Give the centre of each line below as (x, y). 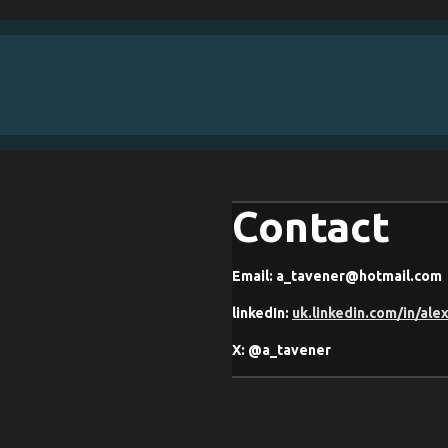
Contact (311, 226)
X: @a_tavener (281, 349)
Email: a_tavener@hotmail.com (337, 275)
